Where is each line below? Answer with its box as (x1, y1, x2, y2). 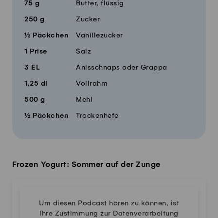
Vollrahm (76, 79, 108, 88)
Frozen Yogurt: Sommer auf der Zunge (12, 160, 161, 169)
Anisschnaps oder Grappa (76, 63, 167, 72)
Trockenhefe (76, 111, 119, 120)
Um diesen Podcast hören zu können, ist (39, 199, 179, 207)
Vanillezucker (76, 31, 123, 39)
